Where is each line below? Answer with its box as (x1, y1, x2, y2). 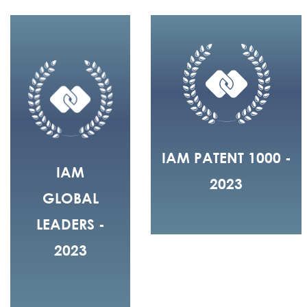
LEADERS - (36, 214, 105, 233)
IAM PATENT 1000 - (161, 149, 291, 167)
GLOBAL (42, 188, 99, 207)
